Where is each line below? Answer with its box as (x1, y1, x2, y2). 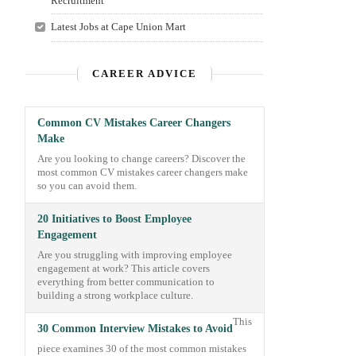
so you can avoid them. (37, 180, 137, 192)
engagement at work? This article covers (37, 263, 210, 274)
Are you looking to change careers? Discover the (37, 153, 246, 164)
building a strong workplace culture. (37, 290, 193, 301)
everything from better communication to (37, 277, 215, 288)
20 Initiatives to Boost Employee (37, 213, 192, 225)
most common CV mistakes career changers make (37, 167, 248, 178)
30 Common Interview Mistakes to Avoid (37, 323, 233, 335)
